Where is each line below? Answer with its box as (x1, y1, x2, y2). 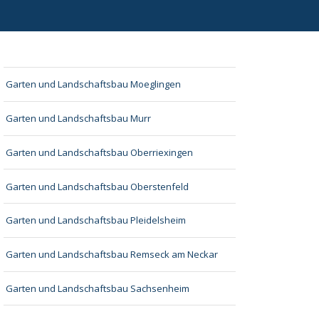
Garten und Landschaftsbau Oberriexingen (6, 145, 194, 159)
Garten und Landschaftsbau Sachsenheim (6, 282, 190, 296)
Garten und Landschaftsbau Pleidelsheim (6, 214, 187, 227)
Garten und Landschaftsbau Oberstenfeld (6, 179, 189, 193)
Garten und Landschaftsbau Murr (6, 112, 152, 125)
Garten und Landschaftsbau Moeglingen (6, 78, 182, 91)
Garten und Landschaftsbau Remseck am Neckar (6, 248, 219, 261)
